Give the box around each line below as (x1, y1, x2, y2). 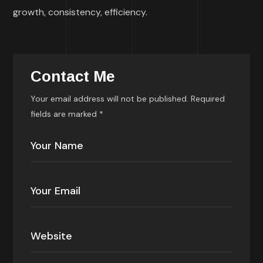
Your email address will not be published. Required (31, 93, 225, 104)
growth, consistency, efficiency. (13, 6, 148, 19)
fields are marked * (31, 109, 104, 120)
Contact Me (31, 68, 116, 86)
